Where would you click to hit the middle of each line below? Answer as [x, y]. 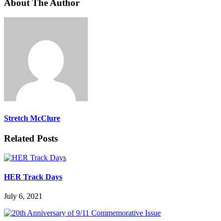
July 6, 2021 [23, 196]
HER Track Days [33, 177]
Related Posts [31, 138]
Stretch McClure [32, 118]
